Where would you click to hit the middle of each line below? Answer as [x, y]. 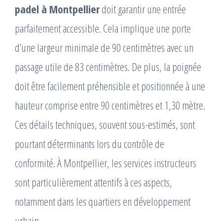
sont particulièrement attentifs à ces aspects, [93, 182]
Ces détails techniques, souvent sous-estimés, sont [105, 125]
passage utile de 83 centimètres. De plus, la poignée [108, 67]
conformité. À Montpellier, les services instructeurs [106, 163]
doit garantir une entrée [143, 9]
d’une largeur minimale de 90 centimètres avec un [104, 48]
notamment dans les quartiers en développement [103, 202]
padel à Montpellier [57, 9]
